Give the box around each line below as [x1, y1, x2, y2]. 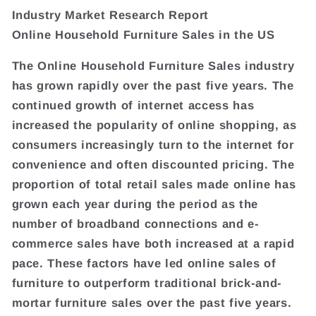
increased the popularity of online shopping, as [11, 119, 297, 132]
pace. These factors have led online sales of [11, 257, 276, 270]
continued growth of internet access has [11, 99, 255, 112]
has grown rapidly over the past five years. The [11, 79, 294, 92]
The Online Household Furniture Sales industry [11, 59, 295, 73]
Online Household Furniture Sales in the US [11, 28, 275, 41]
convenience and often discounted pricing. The [11, 158, 295, 171]
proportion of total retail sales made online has [11, 178, 296, 191]
